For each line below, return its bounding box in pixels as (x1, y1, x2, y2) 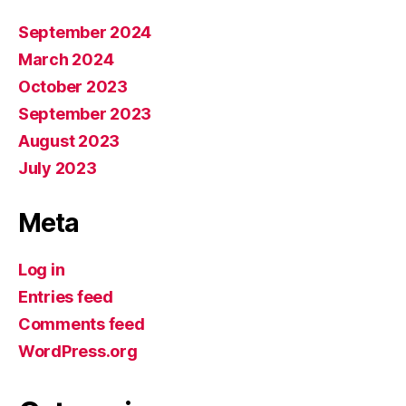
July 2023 (18, 159, 97, 178)
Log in (18, 260, 65, 279)
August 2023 (18, 131, 121, 150)
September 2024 (18, 23, 152, 42)
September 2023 (18, 104, 152, 123)
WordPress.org (18, 342, 138, 361)
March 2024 (18, 50, 114, 69)
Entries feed (18, 287, 113, 306)
